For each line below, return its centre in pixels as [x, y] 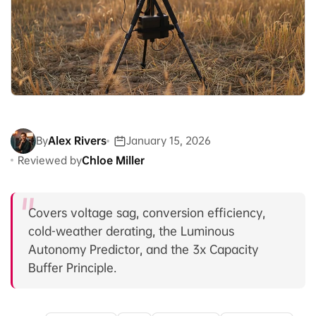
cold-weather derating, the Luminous [131, 231]
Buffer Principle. [72, 267]
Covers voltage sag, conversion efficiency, [147, 212]
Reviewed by [50, 160]
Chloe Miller [113, 160]
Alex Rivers [77, 141]
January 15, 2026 [169, 141]
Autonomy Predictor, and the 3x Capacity [143, 249]
